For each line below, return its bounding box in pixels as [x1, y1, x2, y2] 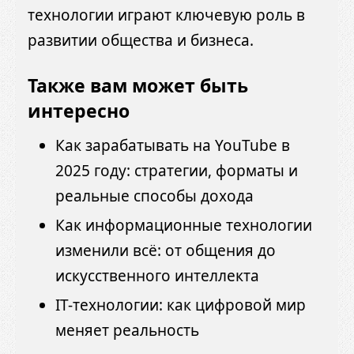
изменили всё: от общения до [55, 239, 276, 261]
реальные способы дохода [55, 185, 254, 206]
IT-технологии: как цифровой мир [55, 294, 306, 315]
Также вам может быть [28, 73, 248, 99]
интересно [28, 98, 130, 124]
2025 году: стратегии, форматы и [55, 160, 298, 181]
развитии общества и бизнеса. [28, 30, 254, 51]
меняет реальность [55, 319, 199, 341]
